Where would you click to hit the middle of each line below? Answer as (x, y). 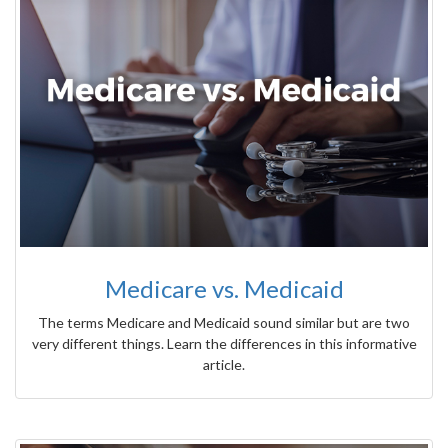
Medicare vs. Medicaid (224, 289)
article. (224, 365)
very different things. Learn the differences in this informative (224, 344)
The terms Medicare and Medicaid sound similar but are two (224, 323)
